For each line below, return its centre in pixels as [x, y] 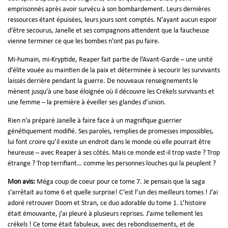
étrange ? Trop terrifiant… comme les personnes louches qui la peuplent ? [112, 163]
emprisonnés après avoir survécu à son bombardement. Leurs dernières [109, 9]
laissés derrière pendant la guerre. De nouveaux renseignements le [103, 81]
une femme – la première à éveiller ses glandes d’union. [87, 102]
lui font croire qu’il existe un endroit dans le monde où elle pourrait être [109, 142]
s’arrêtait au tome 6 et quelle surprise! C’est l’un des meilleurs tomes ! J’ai [113, 192]
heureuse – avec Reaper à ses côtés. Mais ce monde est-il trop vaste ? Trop [114, 153]
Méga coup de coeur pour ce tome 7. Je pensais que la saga [120, 182]
